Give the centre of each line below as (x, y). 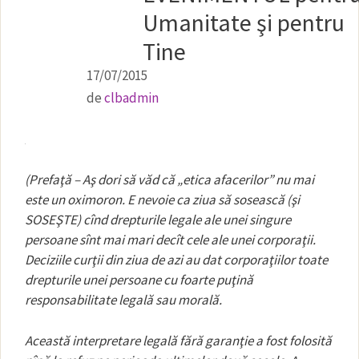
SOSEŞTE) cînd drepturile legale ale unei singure (158, 220)
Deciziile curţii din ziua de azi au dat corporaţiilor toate (176, 260)
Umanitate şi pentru (244, 22)
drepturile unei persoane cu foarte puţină (139, 280)
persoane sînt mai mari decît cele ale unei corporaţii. (170, 240)
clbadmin (132, 97)
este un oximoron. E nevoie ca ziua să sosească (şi (162, 200)
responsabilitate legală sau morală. (123, 300)
